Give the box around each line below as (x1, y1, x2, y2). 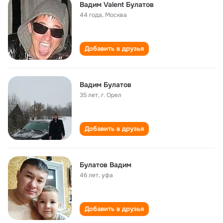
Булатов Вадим (80, 160, 131, 169)
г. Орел (101, 91, 121, 99)
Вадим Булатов (80, 80, 131, 89)
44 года (80, 11, 102, 19)
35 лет (80, 91, 98, 99)
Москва (105, 11, 127, 19)
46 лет (80, 171, 99, 179)
